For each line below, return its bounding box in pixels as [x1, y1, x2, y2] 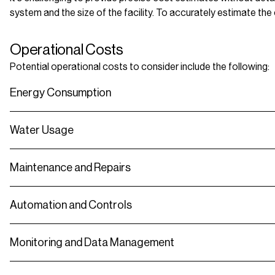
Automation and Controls [10, 199, 132, 212]
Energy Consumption [10, 87, 111, 99]
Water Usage [10, 124, 74, 137]
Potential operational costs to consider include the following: [10, 61, 269, 73]
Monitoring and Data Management [10, 236, 174, 249]
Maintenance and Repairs [10, 161, 131, 174]
